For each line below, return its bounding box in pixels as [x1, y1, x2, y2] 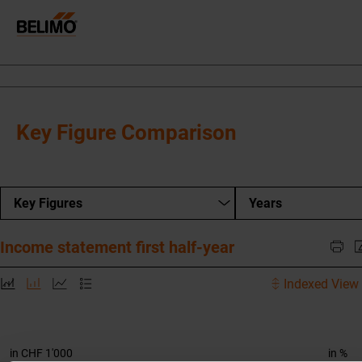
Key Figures [14, 196, 82, 211]
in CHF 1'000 [10, 347, 73, 360]
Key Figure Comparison [16, 120, 237, 145]
